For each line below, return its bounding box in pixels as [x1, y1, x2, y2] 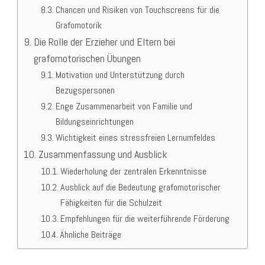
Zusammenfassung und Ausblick [38, 147, 167, 161]
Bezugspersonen [55, 84, 115, 97]
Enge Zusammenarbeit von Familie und [55, 100, 192, 113]
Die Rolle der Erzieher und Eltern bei [33, 35, 175, 49]
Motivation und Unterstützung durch [55, 69, 185, 82]
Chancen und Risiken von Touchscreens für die [55, 4, 219, 17]
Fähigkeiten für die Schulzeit [60, 196, 162, 209]
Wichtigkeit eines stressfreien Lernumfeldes [55, 131, 215, 144]
